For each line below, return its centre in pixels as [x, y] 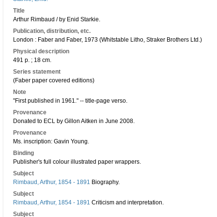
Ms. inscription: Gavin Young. [51, 141]
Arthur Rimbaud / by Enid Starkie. [57, 19]
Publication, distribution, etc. [52, 31]
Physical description [41, 51]
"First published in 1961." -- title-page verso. [70, 101]
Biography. [105, 182]
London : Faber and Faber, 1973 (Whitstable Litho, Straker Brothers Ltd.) [108, 40]
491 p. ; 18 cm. [32, 60]
